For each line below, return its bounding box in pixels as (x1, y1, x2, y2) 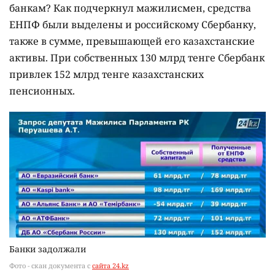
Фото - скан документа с (9, 261, 92, 271)
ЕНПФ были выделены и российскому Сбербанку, (9, 18, 256, 32)
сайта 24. (92, 261, 122, 271)
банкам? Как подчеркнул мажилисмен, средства (9, 1, 251, 15)
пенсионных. (9, 84, 75, 98)
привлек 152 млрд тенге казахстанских (9, 68, 204, 82)
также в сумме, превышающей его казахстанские (9, 34, 255, 48)
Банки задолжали (9, 243, 86, 255)
